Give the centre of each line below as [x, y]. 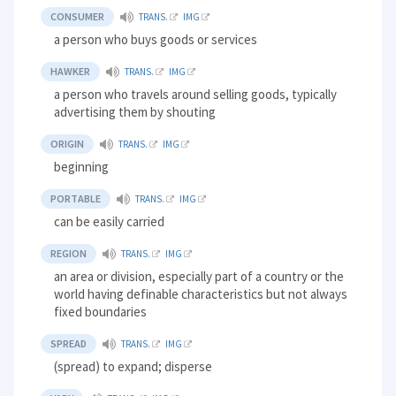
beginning [82, 167]
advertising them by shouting [135, 112]
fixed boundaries [101, 312]
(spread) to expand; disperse [133, 367]
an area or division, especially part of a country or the [199, 277]
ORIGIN [68, 144]
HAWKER [71, 72]
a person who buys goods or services [156, 40]
